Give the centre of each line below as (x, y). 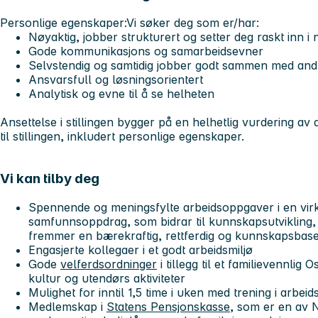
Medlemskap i (67, 307)
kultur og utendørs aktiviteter (107, 279)
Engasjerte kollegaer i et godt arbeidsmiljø (141, 250)
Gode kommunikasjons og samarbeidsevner (148, 51)
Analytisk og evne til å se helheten (121, 93)
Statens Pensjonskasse (168, 307)
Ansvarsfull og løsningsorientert (116, 79)
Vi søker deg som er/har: (193, 22)
